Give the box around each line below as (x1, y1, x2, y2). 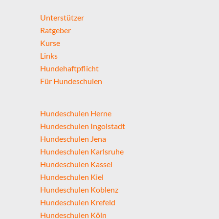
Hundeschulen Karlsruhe (40, 147, 124, 156)
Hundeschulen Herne (40, 109, 111, 118)
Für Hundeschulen (40, 76, 102, 86)
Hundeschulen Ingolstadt (40, 121, 125, 131)
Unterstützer (40, 13, 84, 22)
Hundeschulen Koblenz (40, 185, 118, 195)
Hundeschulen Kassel (40, 159, 112, 169)
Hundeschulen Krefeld (40, 197, 115, 207)
